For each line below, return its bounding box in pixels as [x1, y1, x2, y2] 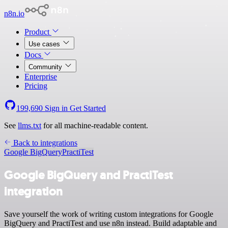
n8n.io [4, 9, 24, 18]
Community [28, 63, 64, 71]
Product [24, 27, 51, 36]
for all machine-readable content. [41, 121, 148, 130]
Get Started [70, 104, 106, 112]
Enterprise [24, 72, 57, 81]
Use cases [28, 40, 62, 48]
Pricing [24, 81, 47, 90]
